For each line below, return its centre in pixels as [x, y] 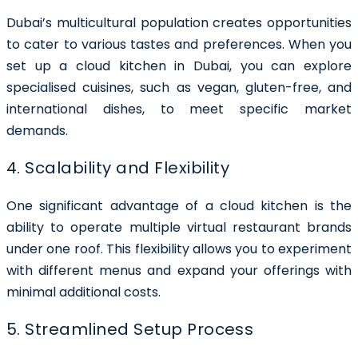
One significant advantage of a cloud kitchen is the [179, 205]
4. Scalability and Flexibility [118, 167]
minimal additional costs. [84, 292]
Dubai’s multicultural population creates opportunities [179, 22]
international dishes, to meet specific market [179, 109]
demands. [37, 130]
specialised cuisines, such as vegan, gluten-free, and [179, 87]
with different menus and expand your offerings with [179, 270]
